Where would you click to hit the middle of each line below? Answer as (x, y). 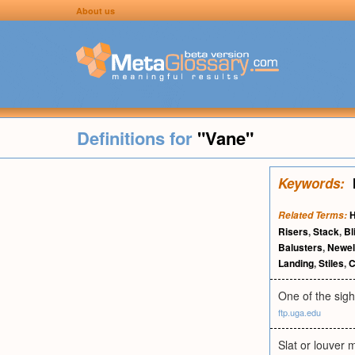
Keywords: (311, 183)
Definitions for (137, 138)
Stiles (331, 263)
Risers (293, 231)
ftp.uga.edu (300, 312)
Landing (296, 263)
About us (96, 11)
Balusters (300, 247)
